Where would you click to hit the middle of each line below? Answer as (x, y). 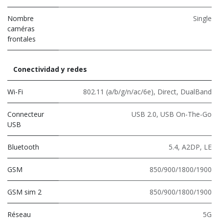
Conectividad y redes (50, 69)
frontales (22, 39)
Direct (167, 91)
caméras (21, 28)
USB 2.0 (144, 114)
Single (202, 18)
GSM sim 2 (24, 192)
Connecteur (26, 114)
